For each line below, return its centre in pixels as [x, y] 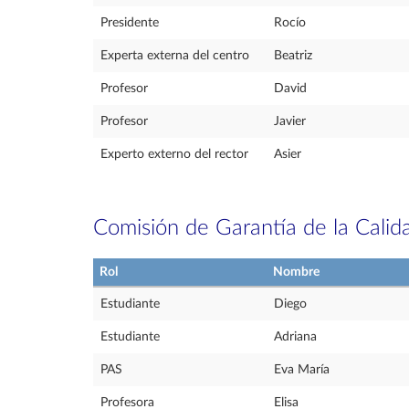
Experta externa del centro [175, 56]
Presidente [130, 23]
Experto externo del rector [174, 154]
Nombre [296, 272]
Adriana [295, 337]
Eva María [302, 370]
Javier [290, 121]
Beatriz [293, 56]
